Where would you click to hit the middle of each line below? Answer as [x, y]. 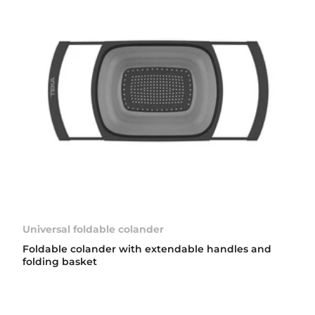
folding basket [60, 261]
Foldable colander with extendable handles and [147, 249]
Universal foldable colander [94, 229]
